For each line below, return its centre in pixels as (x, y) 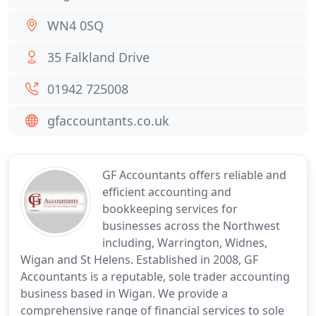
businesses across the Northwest (191, 226)
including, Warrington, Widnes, (185, 243)
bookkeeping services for (170, 209)
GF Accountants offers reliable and (194, 175)
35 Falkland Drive (98, 57)
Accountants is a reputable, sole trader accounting (155, 276)
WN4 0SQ (75, 25)
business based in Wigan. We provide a (124, 293)
